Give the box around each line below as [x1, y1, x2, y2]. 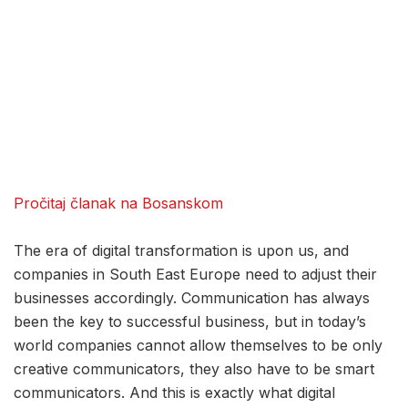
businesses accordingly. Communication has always [14, 289, 370, 308]
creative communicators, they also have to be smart [14, 360, 374, 379]
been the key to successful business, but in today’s [14, 312, 366, 331]
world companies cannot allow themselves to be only [14, 336, 382, 355]
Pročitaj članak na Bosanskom [14, 194, 223, 213]
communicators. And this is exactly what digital [14, 383, 335, 403]
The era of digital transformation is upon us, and [14, 241, 349, 260]
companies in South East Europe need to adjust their [14, 265, 377, 284]
